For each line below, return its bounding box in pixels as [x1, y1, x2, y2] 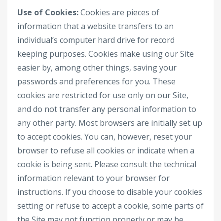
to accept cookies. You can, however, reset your [17, 131, 192, 142]
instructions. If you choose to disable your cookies [17, 186, 202, 197]
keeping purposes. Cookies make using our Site [17, 48, 194, 59]
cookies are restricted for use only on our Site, [17, 90, 188, 101]
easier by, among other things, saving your [17, 62, 177, 73]
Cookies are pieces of [78, 7, 159, 18]
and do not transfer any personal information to [17, 104, 196, 114]
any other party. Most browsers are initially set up [17, 117, 202, 128]
